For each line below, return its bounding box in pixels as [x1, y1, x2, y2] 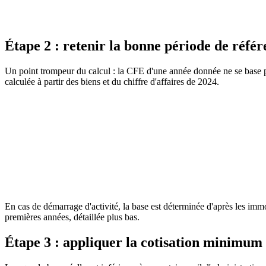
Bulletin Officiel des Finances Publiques [31, 125, 182, 135]
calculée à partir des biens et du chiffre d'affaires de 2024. [5, 76, 219, 87]
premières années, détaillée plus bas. [5, 211, 140, 222]
